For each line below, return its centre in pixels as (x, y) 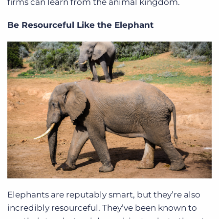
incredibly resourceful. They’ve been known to (102, 208)
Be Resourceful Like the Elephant (80, 25)
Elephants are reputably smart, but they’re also (104, 194)
